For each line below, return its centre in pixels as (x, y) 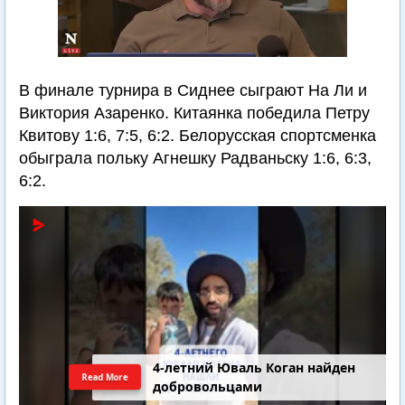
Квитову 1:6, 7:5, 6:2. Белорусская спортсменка (198, 136)
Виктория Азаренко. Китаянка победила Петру (194, 113)
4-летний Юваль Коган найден (254, 368)
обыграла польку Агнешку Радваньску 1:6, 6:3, (195, 158)
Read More (105, 377)
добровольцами (208, 387)
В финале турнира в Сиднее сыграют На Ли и (193, 90)
